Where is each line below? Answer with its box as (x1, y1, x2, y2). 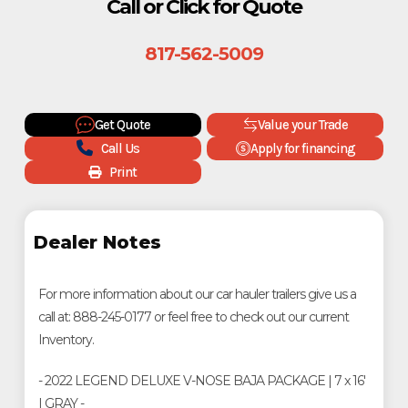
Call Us (101, 139, 140, 157)
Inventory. (37, 331, 94, 348)
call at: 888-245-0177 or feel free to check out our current (37, 308, 349, 325)
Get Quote (94, 116, 150, 133)
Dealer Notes (33, 230, 161, 253)
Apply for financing (250, 139, 355, 157)
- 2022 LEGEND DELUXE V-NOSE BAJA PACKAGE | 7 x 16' (37, 372, 365, 389)
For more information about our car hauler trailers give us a (37, 285, 356, 302)
